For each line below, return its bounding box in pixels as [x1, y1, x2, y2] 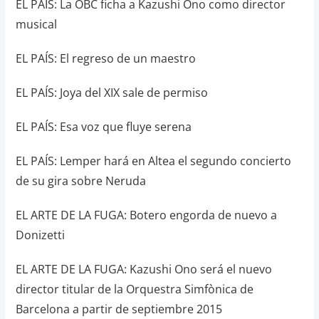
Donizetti [15, 227, 65, 243]
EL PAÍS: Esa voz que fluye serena [15, 119, 192, 135]
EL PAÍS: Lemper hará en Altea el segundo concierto [15, 153, 291, 169]
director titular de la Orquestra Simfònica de [15, 281, 253, 297]
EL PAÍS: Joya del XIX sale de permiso [15, 85, 208, 100]
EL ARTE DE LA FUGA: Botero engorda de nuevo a [15, 207, 277, 223]
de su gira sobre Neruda [15, 173, 146, 189]
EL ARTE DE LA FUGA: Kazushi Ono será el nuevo [15, 261, 272, 277]
